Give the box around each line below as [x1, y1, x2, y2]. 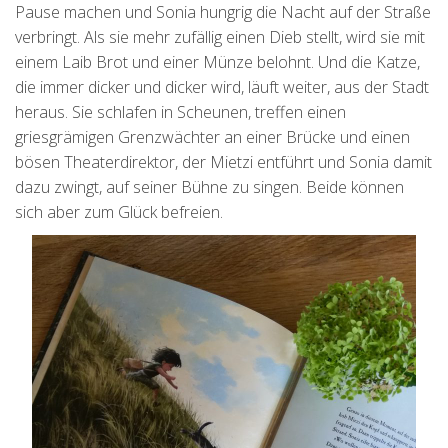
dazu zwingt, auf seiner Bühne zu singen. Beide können [15, 176, 404, 199]
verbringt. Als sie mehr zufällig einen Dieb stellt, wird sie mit [15, 26, 425, 49]
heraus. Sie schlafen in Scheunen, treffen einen [15, 101, 346, 124]
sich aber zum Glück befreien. [15, 201, 223, 224]
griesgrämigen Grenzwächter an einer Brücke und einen [15, 126, 410, 149]
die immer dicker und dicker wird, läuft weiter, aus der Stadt [15, 76, 429, 99]
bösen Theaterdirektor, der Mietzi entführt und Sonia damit [15, 151, 432, 174]
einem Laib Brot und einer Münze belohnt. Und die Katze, [15, 51, 420, 74]
